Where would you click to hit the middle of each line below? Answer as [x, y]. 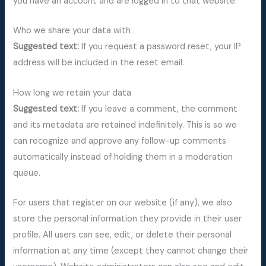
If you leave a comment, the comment [160, 109]
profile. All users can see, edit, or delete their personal [123, 235]
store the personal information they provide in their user [128, 218]
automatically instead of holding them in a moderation [123, 157]
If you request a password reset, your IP [161, 47]
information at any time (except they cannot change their [131, 251]
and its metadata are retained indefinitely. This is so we [125, 125]
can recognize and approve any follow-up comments [120, 141]
